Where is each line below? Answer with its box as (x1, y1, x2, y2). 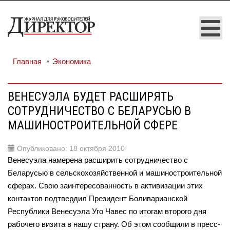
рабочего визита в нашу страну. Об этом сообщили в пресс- (8, 220, 220, 228)
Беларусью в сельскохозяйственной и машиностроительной (8, 168, 222, 177)
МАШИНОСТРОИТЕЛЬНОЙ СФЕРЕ (8, 118, 178, 132)
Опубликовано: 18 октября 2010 (17, 144, 125, 152)
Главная (13, 57, 42, 66)
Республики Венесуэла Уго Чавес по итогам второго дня (8, 207, 206, 216)
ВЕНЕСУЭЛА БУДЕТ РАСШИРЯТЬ (8, 89, 174, 104)
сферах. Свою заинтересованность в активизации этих (8, 181, 203, 190)
